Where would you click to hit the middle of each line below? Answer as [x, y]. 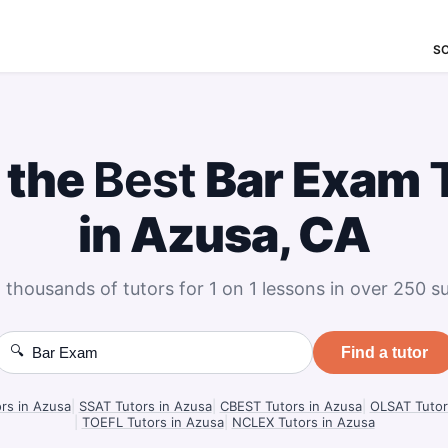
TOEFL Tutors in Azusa [152, 422]
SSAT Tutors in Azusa [145, 406]
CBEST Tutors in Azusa [290, 406]
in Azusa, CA [224, 234]
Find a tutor [384, 352]
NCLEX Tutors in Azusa [303, 422]
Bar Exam [312, 179]
